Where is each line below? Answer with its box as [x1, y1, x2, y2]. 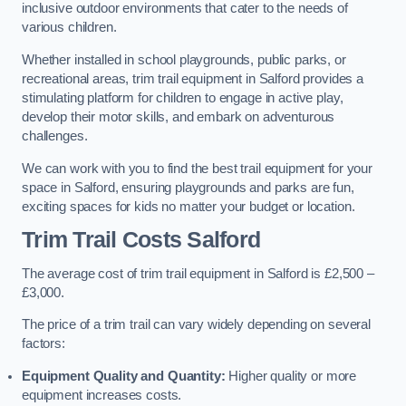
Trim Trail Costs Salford [22, 227, 261, 253]
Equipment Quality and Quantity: [22, 368, 226, 383]
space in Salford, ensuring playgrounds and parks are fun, [22, 179, 354, 195]
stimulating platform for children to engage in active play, [22, 90, 343, 105]
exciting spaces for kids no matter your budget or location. [22, 198, 355, 214]
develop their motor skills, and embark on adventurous [22, 109, 335, 124]
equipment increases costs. [22, 387, 182, 402]
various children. [22, 20, 117, 35]
